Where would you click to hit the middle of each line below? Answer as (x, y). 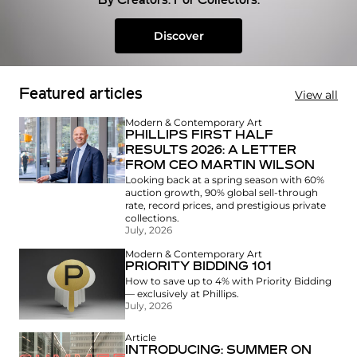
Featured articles (81, 94)
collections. (153, 218)
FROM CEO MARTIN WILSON (220, 165)
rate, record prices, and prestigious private (226, 205)
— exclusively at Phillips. (182, 293)
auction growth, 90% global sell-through (222, 192)
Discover (178, 35)
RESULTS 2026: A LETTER (211, 150)
